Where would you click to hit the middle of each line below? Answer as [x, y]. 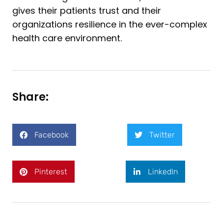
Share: [30, 97]
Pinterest [51, 171]
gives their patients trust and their [87, 10]
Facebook [52, 135]
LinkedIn [163, 171]
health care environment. [67, 38]
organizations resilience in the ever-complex [110, 24]
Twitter [162, 135]
